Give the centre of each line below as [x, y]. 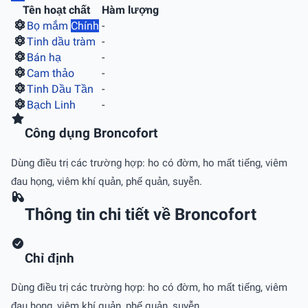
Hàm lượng [130, 10]
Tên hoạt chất [56, 10]
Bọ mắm [49, 25]
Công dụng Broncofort [91, 134]
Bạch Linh [51, 104]
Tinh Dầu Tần [60, 89]
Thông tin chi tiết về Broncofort [141, 214]
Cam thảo [51, 73]
